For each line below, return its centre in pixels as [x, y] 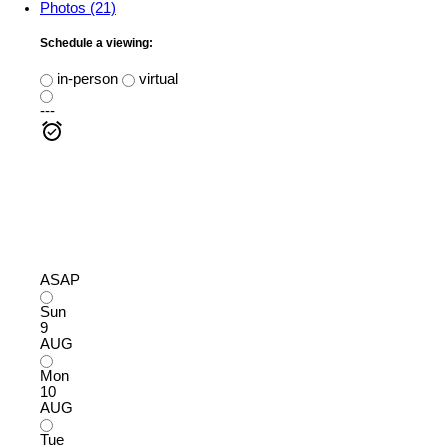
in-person [85, 78]
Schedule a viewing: [96, 43]
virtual [156, 78]
